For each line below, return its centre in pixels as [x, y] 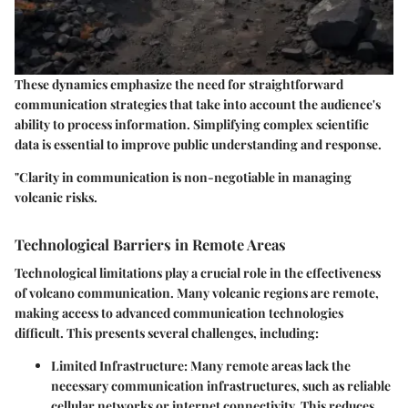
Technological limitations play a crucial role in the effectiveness [198, 273]
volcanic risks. [56, 198]
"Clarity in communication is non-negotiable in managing [183, 178]
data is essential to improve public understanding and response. [198, 145]
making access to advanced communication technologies [179, 313]
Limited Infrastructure [117, 366]
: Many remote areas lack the [267, 366]
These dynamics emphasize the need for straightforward [179, 85]
